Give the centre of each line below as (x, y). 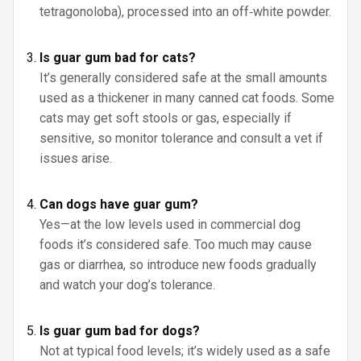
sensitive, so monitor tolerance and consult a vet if (181, 138)
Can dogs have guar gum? (119, 204)
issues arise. (76, 158)
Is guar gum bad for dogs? (120, 331)
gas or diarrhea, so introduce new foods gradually (178, 265)
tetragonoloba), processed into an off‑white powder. (185, 12)
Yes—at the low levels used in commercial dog (170, 224)
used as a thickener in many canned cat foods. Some (187, 98)
